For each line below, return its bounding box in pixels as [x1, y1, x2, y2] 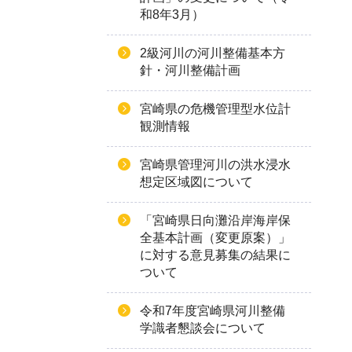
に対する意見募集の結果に [140, 248, 291, 262]
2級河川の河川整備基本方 [140, 46, 285, 60]
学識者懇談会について [140, 321, 266, 335]
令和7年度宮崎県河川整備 [140, 304, 285, 317]
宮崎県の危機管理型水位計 [140, 102, 291, 115]
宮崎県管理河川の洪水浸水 [140, 158, 291, 171]
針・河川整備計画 [140, 64, 240, 77]
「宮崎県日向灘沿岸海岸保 [140, 214, 291, 227]
